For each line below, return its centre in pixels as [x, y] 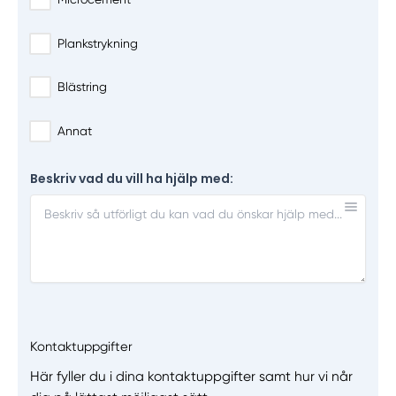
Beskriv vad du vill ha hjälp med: [131, 179]
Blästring [82, 87]
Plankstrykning [97, 43]
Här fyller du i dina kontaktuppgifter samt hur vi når [191, 376]
